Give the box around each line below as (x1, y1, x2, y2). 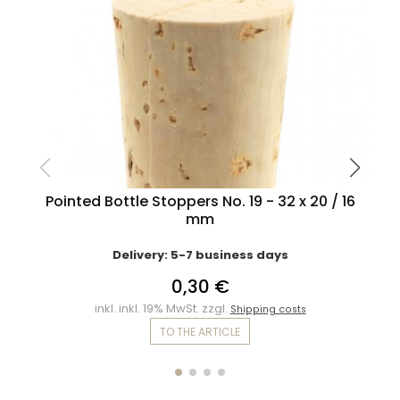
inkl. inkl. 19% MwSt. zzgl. (94, 300, 230, 318)
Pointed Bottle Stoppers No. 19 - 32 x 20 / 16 (45, 191, 355, 212)
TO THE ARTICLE (160, 324, 241, 340)
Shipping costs (229, 303, 306, 317)
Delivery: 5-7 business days (112, 246, 288, 264)
